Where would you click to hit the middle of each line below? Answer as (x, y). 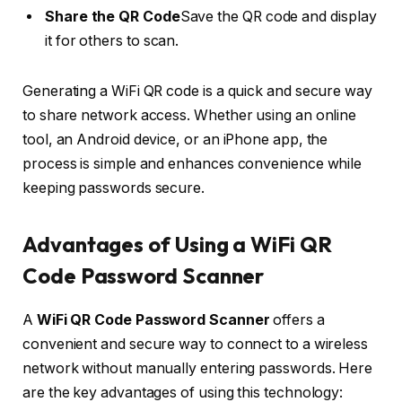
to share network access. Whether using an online (190, 115)
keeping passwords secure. (114, 188)
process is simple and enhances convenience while (192, 163)
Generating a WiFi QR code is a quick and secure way (197, 91)
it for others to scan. (112, 41)
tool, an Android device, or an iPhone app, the (175, 139)
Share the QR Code (113, 17)
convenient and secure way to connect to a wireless (196, 345)
